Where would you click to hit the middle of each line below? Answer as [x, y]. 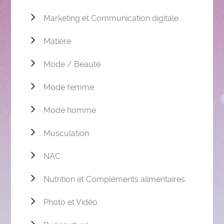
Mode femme [69, 87]
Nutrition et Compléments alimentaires [114, 179]
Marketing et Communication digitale [111, 18]
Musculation [66, 133]
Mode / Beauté [72, 64]
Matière [57, 41]
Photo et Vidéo [71, 202]
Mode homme [70, 110]
